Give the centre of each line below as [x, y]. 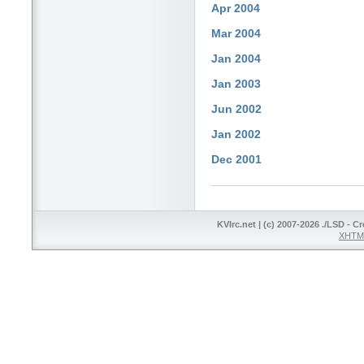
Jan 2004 [236, 58]
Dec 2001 [236, 159]
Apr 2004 [236, 8]
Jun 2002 [236, 109]
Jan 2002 [236, 134]
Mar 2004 [236, 33]
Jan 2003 [236, 84]
